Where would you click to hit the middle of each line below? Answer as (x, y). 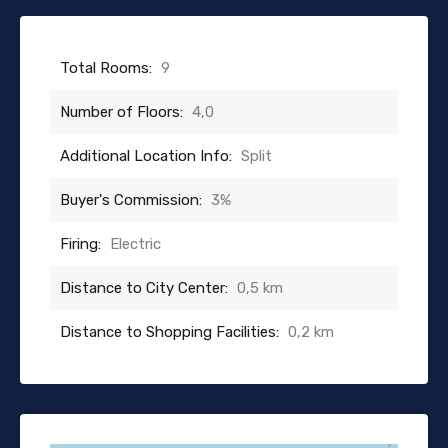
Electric (135, 243)
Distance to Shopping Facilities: (169, 331)
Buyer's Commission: (131, 199)
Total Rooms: (106, 67)
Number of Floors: (121, 111)
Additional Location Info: (146, 155)
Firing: (80, 243)
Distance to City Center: (144, 287)
